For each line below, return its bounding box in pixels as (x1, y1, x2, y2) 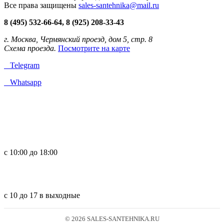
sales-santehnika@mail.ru (78, 1, 159, 10)
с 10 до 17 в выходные (4, 191, 80, 200)
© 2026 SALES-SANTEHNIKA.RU (64, 215, 159, 223)
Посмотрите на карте (58, 44, 130, 53)
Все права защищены (4, 1, 78, 10)
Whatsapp (4, 78, 41, 87)
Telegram (4, 61, 39, 70)
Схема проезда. (4, 44, 56, 53)
